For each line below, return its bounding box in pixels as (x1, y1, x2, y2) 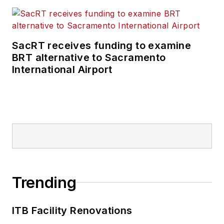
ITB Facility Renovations (12, 204, 132, 216)
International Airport (12, 63, 112, 75)
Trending (12, 173, 76, 191)
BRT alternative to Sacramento (12, 51, 166, 63)
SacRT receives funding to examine (12, 39, 191, 51)
